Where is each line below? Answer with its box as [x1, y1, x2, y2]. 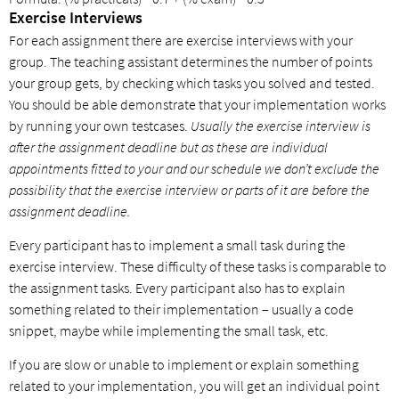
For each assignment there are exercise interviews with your [9, 31, 353, 50]
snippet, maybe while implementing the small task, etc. [9, 321, 329, 339]
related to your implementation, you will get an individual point [9, 376, 379, 395]
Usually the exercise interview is [191, 117, 370, 135]
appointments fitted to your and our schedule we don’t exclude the [9, 159, 379, 178]
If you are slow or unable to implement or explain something [9, 354, 359, 373]
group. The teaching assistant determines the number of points [9, 53, 372, 71]
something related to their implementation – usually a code [9, 299, 354, 318]
